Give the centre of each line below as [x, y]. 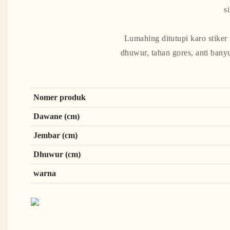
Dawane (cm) [56, 117]
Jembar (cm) [55, 136]
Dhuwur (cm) [57, 155]
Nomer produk [59, 98]
